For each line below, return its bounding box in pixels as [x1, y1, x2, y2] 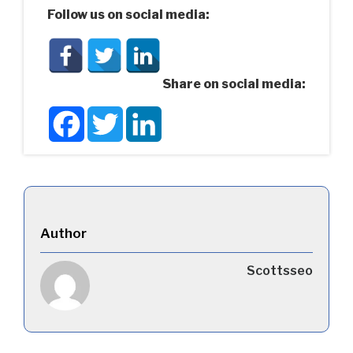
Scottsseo [247, 262, 313, 278]
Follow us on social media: [47, 7, 210, 23]
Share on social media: [162, 76, 306, 91]
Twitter [123, 104, 169, 120]
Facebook [84, 104, 145, 120]
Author [40, 225, 87, 241]
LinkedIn [162, 104, 215, 120]
